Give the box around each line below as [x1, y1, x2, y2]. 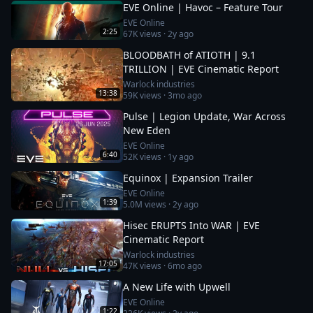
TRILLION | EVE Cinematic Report [123, 62, 279, 75]
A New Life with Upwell [123, 280, 231, 293]
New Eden [123, 124, 170, 137]
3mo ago [168, 89, 202, 101]
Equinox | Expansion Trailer [123, 171, 253, 184]
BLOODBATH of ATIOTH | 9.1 [123, 48, 256, 61]
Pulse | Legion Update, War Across [123, 110, 286, 123]
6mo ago [168, 260, 202, 272]
